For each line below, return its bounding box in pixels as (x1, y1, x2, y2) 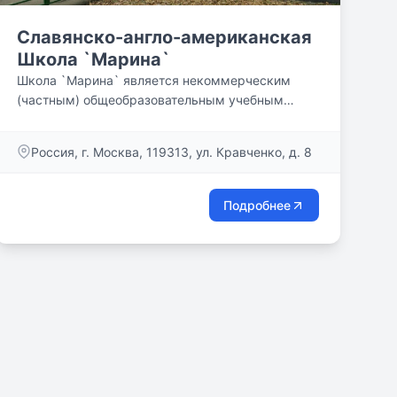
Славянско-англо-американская (16, 27, 312, 48)
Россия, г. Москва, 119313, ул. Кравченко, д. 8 (30, 144, 312, 160)
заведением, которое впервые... (16, 112, 214, 127)
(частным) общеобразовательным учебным (16, 92, 284, 107)
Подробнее (222, 198, 291, 213)
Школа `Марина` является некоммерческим (16, 73, 291, 88)
